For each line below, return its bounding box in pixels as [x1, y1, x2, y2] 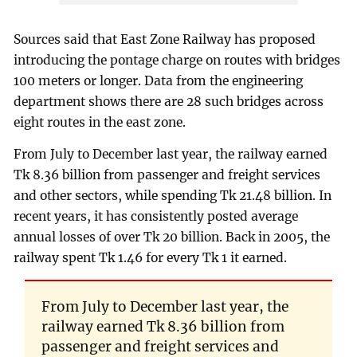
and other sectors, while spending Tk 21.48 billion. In [14, 187, 332, 203]
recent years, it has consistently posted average [14, 208, 299, 224]
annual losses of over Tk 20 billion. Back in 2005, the [14, 229, 331, 245]
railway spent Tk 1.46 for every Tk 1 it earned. [14, 249, 288, 265]
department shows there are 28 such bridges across [14, 93, 324, 109]
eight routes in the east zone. [14, 114, 186, 130]
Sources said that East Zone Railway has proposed [14, 31, 316, 47]
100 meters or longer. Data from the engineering [14, 73, 304, 88]
